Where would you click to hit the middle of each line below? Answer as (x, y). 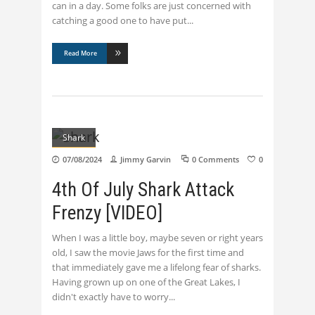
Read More (81, 53)
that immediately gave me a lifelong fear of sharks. (156, 267)
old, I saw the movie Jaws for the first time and (148, 252)
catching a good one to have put (120, 20)
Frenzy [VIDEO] (107, 213)
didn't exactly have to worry (110, 296)
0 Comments (216, 159)
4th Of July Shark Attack (143, 189)
